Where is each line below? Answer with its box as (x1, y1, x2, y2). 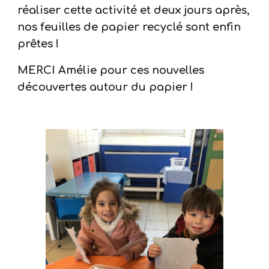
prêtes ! (17, 38, 59, 50)
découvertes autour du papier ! (17, 81, 194, 93)
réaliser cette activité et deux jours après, (17, 4, 250, 16)
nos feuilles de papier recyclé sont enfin (17, 21, 241, 33)
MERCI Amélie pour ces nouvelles (17, 64, 205, 76)
